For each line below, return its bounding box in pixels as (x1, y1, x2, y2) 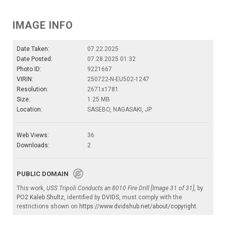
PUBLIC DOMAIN (17, 170, 73, 178)
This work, (17, 185, 46, 192)
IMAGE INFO (13, 19, 73, 32)
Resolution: (17, 86, 48, 93)
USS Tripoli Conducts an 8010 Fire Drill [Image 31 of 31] (46, 185, 194, 192)
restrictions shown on (17, 203, 79, 210)
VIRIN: (17, 76, 33, 83)
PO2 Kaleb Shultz (17, 194, 64, 201)
